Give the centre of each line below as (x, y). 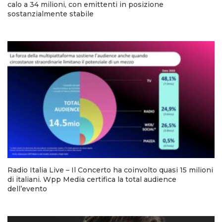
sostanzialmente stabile (51, 14)
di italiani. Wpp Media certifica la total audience (92, 179)
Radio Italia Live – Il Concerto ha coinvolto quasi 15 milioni (110, 170)
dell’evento (27, 189)
